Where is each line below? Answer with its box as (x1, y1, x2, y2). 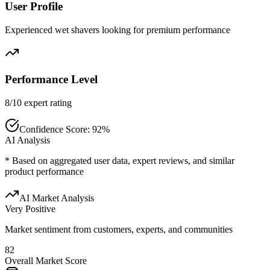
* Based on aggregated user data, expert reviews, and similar (5, 155, 234, 166)
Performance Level (5, 73, 98, 86)
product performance (5, 166, 84, 177)
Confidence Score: (19, 124, 92, 135)
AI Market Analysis (19, 193, 94, 204)
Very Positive (5, 204, 55, 215)
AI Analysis (5, 135, 50, 146)
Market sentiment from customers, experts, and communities (5, 224, 233, 235)
